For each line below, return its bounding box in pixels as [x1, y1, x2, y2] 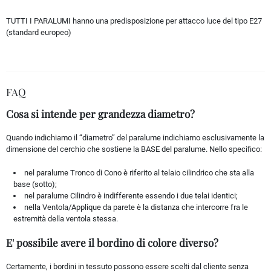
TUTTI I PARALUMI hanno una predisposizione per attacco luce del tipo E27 [6, 16, 262, 25]
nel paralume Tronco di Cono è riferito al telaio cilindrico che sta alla [24, 168, 255, 177]
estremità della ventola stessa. [13, 214, 118, 223]
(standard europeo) [6, 27, 71, 37]
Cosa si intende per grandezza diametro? [6, 106, 195, 120]
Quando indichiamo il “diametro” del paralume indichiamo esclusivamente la [6, 132, 264, 142]
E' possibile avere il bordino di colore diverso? [6, 235, 218, 249]
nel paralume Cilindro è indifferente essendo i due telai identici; [24, 191, 238, 200]
